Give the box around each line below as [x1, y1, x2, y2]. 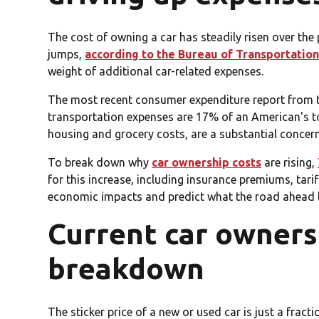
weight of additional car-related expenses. [48, 65, 264, 78]
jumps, [48, 48, 85, 61]
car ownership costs [152, 156, 262, 169]
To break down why [48, 156, 152, 169]
